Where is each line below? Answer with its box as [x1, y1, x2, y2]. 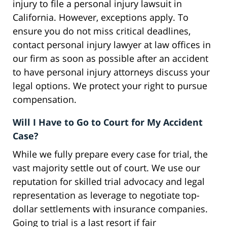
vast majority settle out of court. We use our [13, 162, 200, 174]
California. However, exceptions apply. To [13, 11, 188, 24]
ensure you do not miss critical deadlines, [13, 25, 191, 37]
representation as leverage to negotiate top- [13, 189, 200, 202]
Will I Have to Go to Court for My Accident [13, 116, 203, 129]
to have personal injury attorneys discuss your [13, 66, 210, 79]
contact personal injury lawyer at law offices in [13, 39, 211, 51]
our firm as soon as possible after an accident [13, 52, 208, 65]
